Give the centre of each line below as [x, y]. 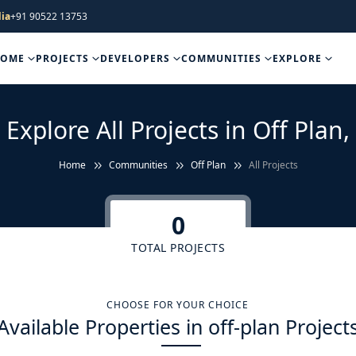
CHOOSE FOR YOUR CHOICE [178, 305]
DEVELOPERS [136, 58]
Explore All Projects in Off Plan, [178, 130]
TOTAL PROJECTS [178, 247]
